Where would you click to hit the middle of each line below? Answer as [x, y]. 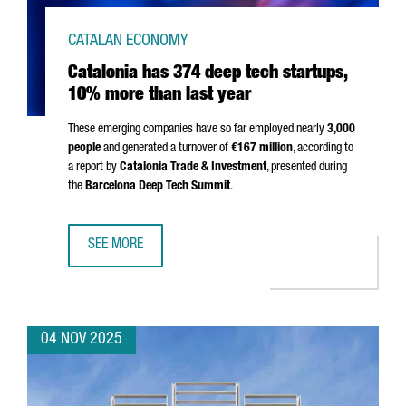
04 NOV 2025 [82, 340]
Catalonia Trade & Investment [193, 168]
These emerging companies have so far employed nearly [198, 130]
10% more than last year [159, 96]
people [84, 149]
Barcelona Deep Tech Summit [158, 187]
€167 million [262, 149]
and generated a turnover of [166, 149]
